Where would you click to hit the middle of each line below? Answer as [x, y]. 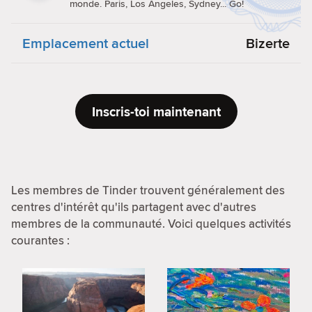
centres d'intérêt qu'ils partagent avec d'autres [134, 207]
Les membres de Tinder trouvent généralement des [148, 190]
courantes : [40, 240]
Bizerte [268, 43]
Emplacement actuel [86, 43]
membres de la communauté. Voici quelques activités [151, 224]
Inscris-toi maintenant [156, 111]
